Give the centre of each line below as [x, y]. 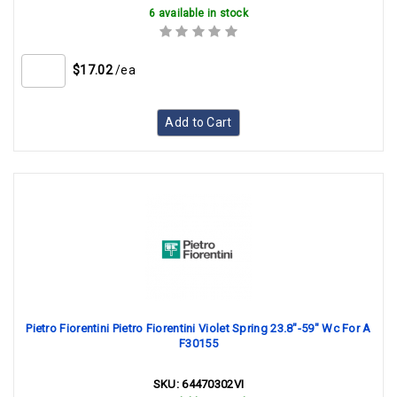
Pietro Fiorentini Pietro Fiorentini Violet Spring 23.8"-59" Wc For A [198, 328]
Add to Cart [198, 122]
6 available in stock [198, 13]
